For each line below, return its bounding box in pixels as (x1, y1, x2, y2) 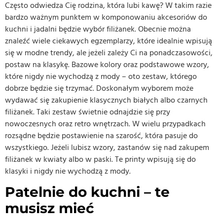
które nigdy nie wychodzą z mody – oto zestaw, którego (5, 71, 197, 82)
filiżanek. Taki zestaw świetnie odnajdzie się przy (5, 106, 170, 117)
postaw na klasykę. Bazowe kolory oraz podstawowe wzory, (5, 59, 209, 70)
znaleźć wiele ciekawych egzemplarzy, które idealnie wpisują (5, 35, 212, 46)
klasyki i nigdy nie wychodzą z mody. (5, 165, 131, 177)
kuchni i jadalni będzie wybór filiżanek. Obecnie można (5, 23, 191, 35)
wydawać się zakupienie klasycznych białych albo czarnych (5, 94, 208, 106)
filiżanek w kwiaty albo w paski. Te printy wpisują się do (5, 153, 196, 165)
